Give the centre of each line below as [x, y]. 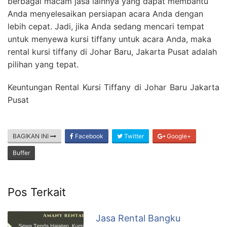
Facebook [88, 136]
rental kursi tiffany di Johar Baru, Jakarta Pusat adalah [112, 51]
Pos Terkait [37, 192]
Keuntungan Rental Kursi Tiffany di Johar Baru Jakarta [113, 87]
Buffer [21, 153]
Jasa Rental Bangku [138, 218]
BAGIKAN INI [31, 136]
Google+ [178, 136]
